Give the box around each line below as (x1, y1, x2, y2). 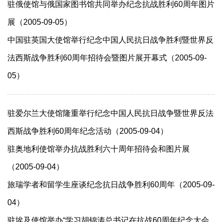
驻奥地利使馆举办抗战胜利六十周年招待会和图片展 (7, 145, 190, 153)
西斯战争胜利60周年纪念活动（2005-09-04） (7, 127, 168, 135)
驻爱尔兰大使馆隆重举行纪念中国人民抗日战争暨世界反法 (7, 109, 214, 117)
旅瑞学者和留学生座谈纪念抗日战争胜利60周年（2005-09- (7, 180, 215, 189)
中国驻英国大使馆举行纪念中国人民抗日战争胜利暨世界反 (7, 36, 214, 44)
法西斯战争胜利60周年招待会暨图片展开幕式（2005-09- (7, 54, 207, 62)
